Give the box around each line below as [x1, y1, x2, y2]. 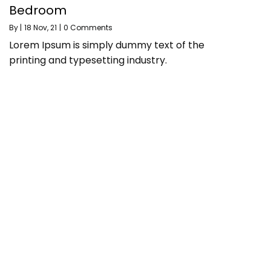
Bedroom [9, 2, 67, 19]
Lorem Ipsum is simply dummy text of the [9, 38, 204, 53]
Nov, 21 [33, 22, 57, 33]
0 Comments [64, 22, 113, 33]
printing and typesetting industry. [9, 53, 167, 68]
